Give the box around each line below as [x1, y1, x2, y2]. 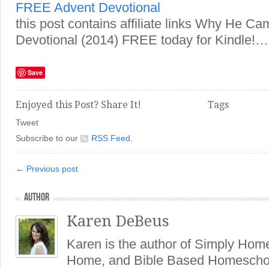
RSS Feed [91, 133, 130, 143]
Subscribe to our [16, 133, 80, 143]
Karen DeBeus [67, 212, 169, 230]
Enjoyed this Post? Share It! [16, 99, 141, 110]
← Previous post [16, 164, 78, 174]
